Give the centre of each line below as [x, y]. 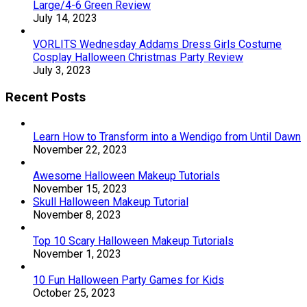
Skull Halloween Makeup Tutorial [111, 202]
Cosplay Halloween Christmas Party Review [138, 57]
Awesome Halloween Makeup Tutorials [126, 176]
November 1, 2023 [77, 254]
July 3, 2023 [62, 70]
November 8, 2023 [77, 215]
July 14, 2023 [65, 18]
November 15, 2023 [80, 189]
